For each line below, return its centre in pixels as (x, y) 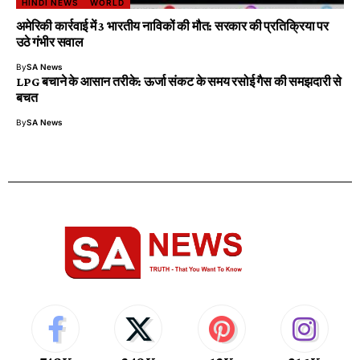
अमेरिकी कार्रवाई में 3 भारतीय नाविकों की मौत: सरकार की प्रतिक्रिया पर (172, 26)
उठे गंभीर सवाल (50, 42)
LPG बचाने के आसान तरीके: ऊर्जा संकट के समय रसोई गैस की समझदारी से (179, 81)
